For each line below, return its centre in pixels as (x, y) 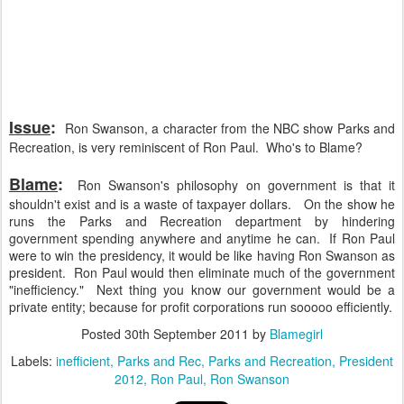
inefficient (83, 361)
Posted (103, 334)
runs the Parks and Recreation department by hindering (202, 221)
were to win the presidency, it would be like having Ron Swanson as (202, 255)
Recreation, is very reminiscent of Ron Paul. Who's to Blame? (186, 147)
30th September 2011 (187, 334)
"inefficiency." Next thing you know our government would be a (202, 289)
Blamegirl (296, 334)
